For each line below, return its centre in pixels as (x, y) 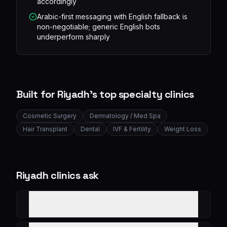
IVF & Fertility (132, 129)
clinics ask (73, 175)
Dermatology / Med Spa (125, 116)
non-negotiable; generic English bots (99, 26)
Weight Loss (183, 129)
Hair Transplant (45, 129)
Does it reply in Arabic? (69, 204)
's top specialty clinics (142, 94)
